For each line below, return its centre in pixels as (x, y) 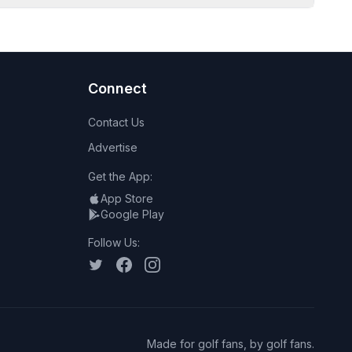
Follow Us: (114, 242)
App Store (127, 198)
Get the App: (120, 176)
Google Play (132, 214)
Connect (117, 88)
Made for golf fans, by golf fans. (231, 344)
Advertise (113, 147)
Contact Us (116, 122)
